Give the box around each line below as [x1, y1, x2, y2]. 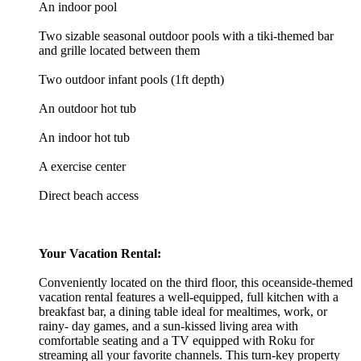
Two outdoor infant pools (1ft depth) [39, 72, 224, 86]
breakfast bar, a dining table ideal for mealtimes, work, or [39, 304, 327, 318]
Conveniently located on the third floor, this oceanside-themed [39, 275, 353, 289]
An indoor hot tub [39, 130, 130, 144]
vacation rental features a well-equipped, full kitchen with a [39, 289, 338, 304]
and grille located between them [39, 43, 200, 57]
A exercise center [39, 159, 126, 173]
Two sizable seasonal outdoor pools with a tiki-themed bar [39, 28, 334, 43]
